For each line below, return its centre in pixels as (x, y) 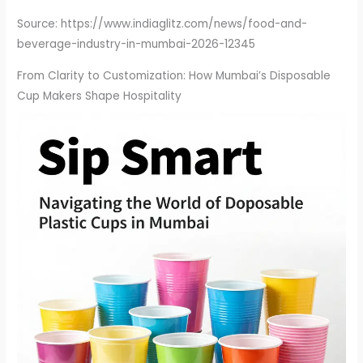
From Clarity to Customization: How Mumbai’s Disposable (174, 75)
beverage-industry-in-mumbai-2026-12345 (137, 45)
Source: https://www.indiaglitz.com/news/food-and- (162, 24)
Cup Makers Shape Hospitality (100, 96)
